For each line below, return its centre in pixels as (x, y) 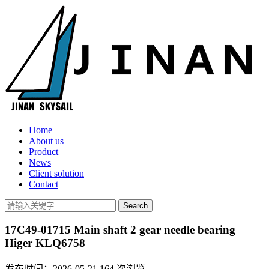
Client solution (56, 173)
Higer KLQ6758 (45, 243)
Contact (44, 184)
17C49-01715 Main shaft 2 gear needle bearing (120, 229)
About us (46, 141)
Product (44, 152)
